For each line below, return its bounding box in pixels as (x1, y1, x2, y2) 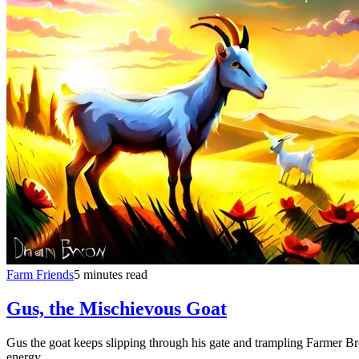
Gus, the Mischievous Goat (6, 297, 227, 319)
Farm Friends (6, 267, 74, 281)
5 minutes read (74, 267, 147, 281)
